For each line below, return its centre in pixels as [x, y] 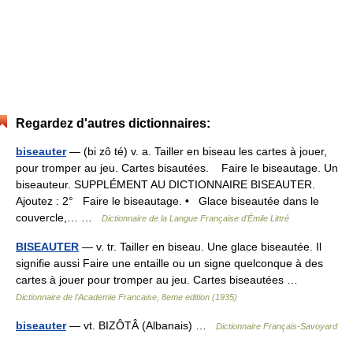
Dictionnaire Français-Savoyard [277, 327]
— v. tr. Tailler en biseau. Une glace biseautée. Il [200, 247]
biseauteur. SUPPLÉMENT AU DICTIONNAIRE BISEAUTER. [165, 185]
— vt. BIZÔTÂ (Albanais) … [141, 326]
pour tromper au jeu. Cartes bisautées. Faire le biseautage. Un [177, 168]
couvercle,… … [59, 218]
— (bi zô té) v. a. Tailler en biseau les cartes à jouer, [197, 152]
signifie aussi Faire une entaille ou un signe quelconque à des [169, 264]
